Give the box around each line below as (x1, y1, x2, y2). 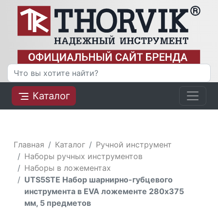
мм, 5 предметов (24, 198, 91, 208)
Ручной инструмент (96, 139, 172, 149)
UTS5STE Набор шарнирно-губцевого (24, 174, 173, 184)
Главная (14, 139, 45, 149)
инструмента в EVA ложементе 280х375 (24, 186, 184, 196)
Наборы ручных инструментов (24, 151, 143, 161)
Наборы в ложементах (24, 163, 111, 173)
